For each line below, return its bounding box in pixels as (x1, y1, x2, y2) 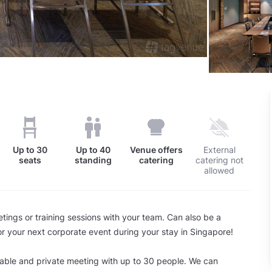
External (203, 144, 236, 155)
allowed (204, 165, 235, 175)
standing (74, 155, 112, 165)
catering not (195, 155, 243, 165)
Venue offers (129, 144, 183, 155)
